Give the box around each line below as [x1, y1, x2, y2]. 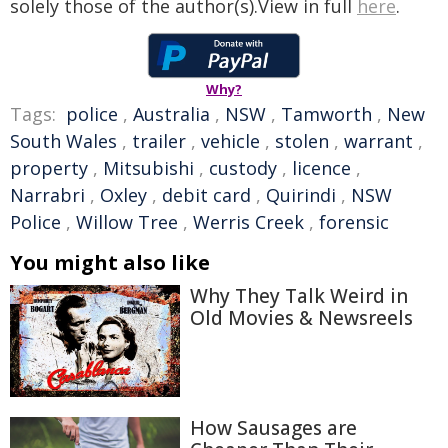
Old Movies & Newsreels [190, 305, 413, 331]
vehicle [201, 129, 260, 153]
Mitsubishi [103, 156, 194, 180]
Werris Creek [193, 210, 304, 234]
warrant [344, 129, 413, 153]
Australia [133, 102, 210, 126]
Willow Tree [76, 210, 178, 234]
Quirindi [266, 183, 336, 207]
